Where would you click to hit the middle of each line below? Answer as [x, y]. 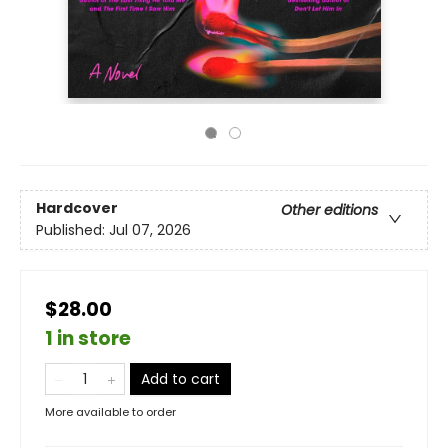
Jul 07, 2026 [150, 230]
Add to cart [180, 379]
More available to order [110, 412]
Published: [72, 230]
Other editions [329, 210]
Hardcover [77, 208]
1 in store [88, 338]
